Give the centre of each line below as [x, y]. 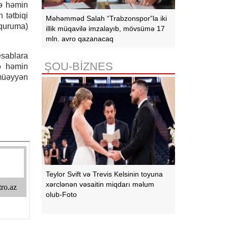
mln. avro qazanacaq [80, 38]
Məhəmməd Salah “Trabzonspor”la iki [107, 18]
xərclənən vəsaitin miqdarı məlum [100, 184]
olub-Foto [62, 195]
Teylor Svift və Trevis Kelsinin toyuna [105, 174]
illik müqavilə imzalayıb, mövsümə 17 [106, 28]
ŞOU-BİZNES [79, 66]
